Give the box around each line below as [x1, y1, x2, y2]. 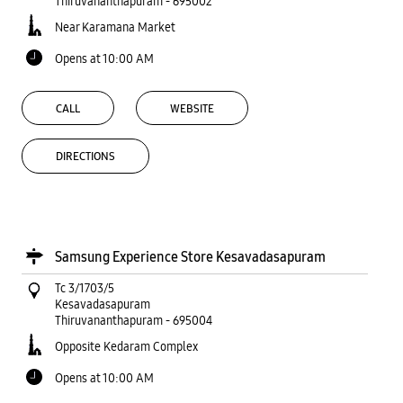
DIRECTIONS [56, 149, 115, 165]
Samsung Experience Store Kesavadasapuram [55, 248, 326, 266]
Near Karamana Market [55, 18, 175, 35]
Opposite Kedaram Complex [55, 338, 198, 355]
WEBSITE [170, 101, 214, 116]
